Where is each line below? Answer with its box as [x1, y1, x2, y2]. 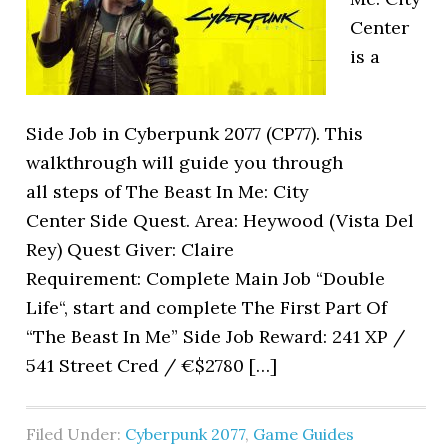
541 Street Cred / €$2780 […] [26, 354, 278, 377]
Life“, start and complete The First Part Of [26, 296, 388, 319]
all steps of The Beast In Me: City [26, 180, 310, 203]
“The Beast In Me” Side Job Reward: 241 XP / [26, 325, 406, 348]
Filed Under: [26, 424, 126, 444]
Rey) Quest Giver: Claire [26, 238, 235, 261]
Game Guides [253, 424, 355, 444]
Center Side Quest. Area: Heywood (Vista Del [26, 209, 415, 232]
